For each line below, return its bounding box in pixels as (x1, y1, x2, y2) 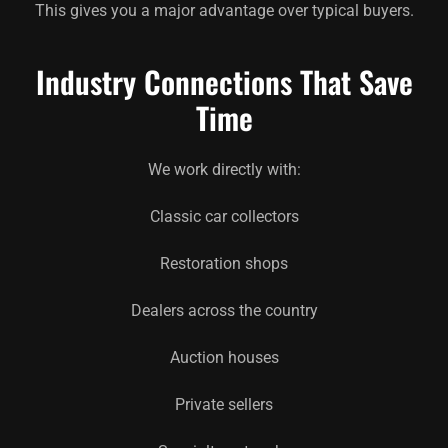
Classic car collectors (149, 206, 299, 226)
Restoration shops (160, 253, 288, 273)
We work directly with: (147, 159, 301, 179)
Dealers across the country (130, 300, 318, 320)
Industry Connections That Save (35, 58, 413, 104)
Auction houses (169, 347, 279, 367)
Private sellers (175, 394, 273, 414)
